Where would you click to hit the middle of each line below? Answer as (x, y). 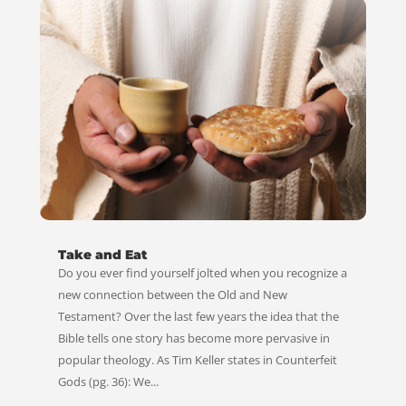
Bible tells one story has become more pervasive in (193, 338)
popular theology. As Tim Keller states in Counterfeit (197, 360)
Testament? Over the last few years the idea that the (198, 317)
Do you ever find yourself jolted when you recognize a (202, 273)
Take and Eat (102, 255)
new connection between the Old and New (172, 295)
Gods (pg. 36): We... (108, 382)
